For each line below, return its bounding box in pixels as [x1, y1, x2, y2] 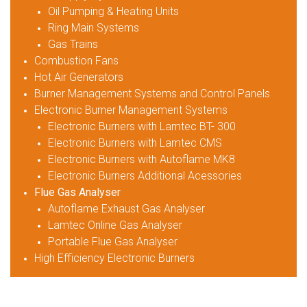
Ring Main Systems [48, 21, 139, 35]
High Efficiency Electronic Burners [34, 251, 195, 265]
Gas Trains [48, 38, 98, 51]
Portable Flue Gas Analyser [48, 235, 177, 249]
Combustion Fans [34, 54, 119, 68]
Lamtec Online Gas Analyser [48, 219, 182, 232]
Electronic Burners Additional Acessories [48, 169, 242, 183]
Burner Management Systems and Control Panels [34, 87, 270, 101]
